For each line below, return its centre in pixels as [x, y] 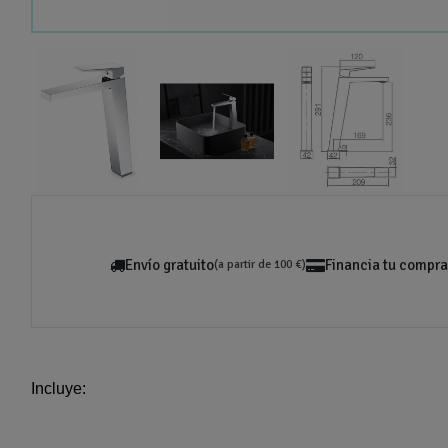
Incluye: [59, 389]
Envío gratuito [169, 265]
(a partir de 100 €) [260, 265]
